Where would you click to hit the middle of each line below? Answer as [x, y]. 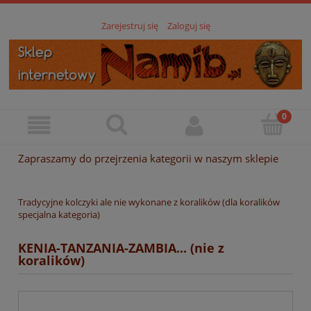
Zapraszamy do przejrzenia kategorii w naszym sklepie [148, 158]
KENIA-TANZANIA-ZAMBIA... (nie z [121, 248]
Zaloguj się [188, 26]
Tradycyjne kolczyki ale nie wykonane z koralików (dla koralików [149, 202]
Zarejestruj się [129, 26]
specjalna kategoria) [59, 215]
